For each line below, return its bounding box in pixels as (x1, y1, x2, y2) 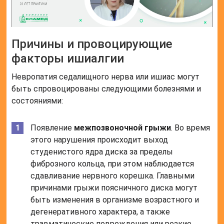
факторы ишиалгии (11, 51, 124, 66)
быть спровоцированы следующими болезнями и (11, 84, 201, 94)
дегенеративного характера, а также (30, 207, 170, 217)
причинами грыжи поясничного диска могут (30, 183, 198, 193)
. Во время (171, 123, 210, 133)
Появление (30, 123, 74, 133)
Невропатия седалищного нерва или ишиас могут (11, 72, 200, 82)
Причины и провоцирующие (11, 37, 173, 51)
